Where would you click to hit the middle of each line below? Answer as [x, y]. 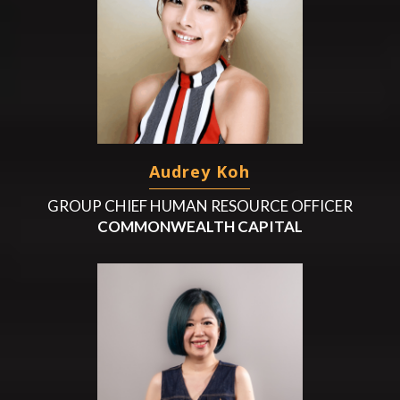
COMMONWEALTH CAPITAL [200, 226]
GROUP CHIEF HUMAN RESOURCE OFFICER [200, 205]
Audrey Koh [200, 171]
